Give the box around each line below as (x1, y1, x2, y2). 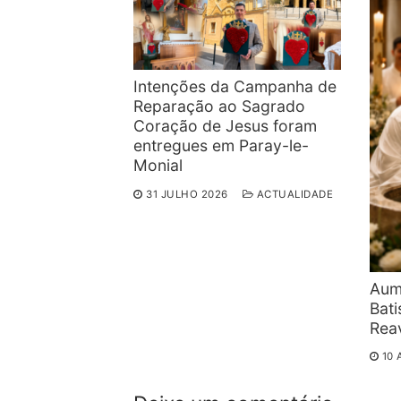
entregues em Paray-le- (133, 136, 309, 156)
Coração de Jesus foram (133, 116, 317, 136)
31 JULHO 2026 (146, 187, 228, 200)
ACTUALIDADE (253, 187, 333, 200)
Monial (133, 156, 183, 175)
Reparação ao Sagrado (133, 97, 305, 116)
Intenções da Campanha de (133, 77, 337, 97)
